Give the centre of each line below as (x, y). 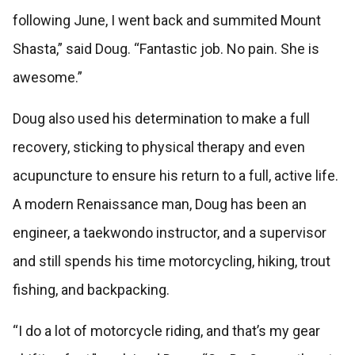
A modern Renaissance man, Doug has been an (159, 204)
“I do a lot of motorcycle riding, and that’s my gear (166, 331)
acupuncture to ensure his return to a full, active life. (175, 176)
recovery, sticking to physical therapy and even (158, 147)
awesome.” (47, 78)
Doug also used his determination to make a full (161, 119)
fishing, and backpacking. (92, 290)
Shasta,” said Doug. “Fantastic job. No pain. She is (166, 49)
